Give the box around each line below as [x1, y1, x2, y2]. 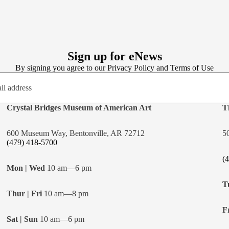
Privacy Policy [107, 63, 154, 72]
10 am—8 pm [42, 189, 89, 198]
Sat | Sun [7, 215, 38, 223]
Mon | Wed [7, 164, 45, 172]
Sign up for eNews [67, 50, 162, 63]
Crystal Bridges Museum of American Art [7, 103, 152, 112]
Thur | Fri [7, 189, 42, 198]
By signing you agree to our [15, 63, 107, 72]
